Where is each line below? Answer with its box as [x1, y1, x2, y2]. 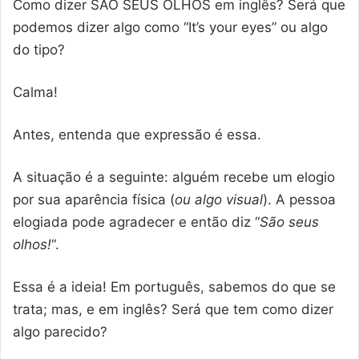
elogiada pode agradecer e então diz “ [13, 213, 260, 230]
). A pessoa [263, 191, 336, 208]
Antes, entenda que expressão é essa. [13, 126, 261, 143]
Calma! [13, 83, 62, 100]
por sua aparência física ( [13, 191, 175, 208]
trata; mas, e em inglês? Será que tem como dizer [13, 301, 333, 317]
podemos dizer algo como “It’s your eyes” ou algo [13, 18, 328, 35]
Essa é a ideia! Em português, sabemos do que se [13, 278, 336, 295]
